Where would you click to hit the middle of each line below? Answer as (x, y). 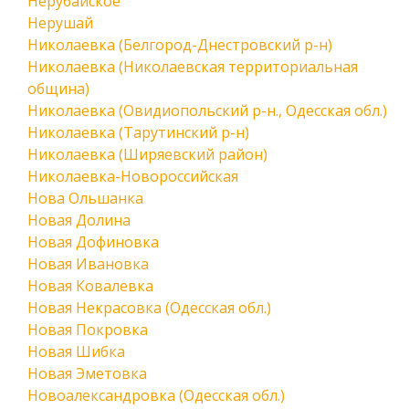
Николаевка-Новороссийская (133, 176)
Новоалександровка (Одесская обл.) (156, 395)
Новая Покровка (88, 330)
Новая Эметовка (87, 373)
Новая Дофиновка (93, 242)
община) (58, 89)
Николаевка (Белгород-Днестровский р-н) (180, 45)
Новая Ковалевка (90, 286)
